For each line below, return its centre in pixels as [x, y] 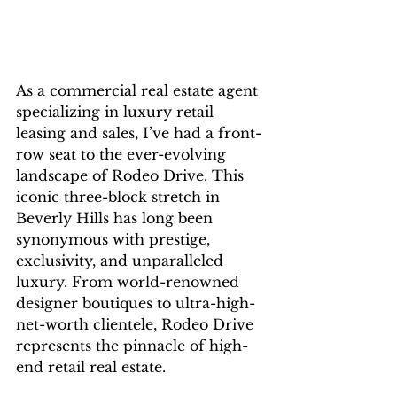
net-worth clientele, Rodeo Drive [137, 325]
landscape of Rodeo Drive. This [132, 176]
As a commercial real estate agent [139, 91]
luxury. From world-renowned [130, 282]
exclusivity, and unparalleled [122, 261]
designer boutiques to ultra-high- [136, 304]
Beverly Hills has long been [117, 218]
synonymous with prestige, [115, 240]
